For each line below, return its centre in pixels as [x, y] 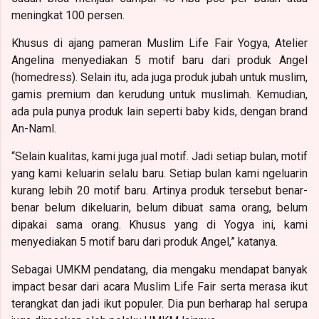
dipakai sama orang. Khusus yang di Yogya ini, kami [159, 224]
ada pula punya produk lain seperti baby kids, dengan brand [159, 111]
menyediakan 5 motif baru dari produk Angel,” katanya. [145, 241]
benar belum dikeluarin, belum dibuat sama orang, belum [159, 207]
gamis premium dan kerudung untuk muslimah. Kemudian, [159, 94]
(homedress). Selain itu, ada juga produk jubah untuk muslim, [159, 77]
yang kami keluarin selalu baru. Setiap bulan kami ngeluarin [159, 173]
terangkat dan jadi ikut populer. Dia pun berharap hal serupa [159, 303]
